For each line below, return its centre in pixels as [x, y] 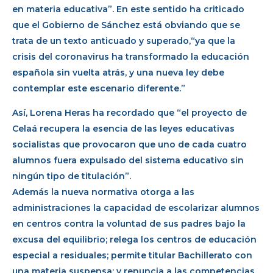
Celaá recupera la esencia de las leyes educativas [123, 129]
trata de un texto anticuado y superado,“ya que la [124, 41]
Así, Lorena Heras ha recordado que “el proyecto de [129, 113]
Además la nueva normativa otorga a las [103, 192]
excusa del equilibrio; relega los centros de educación [134, 240]
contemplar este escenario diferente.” [99, 88]
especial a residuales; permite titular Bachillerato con [132, 256]
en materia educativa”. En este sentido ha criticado [128, 9]
